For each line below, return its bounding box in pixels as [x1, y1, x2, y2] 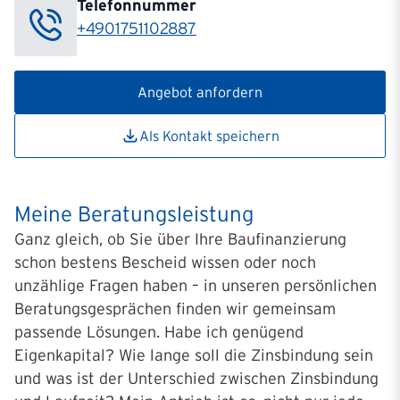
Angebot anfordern [137, 84, 262, 100]
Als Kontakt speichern [138, 128, 279, 144]
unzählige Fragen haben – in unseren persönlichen [14, 277, 377, 295]
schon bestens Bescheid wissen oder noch [14, 254, 316, 271]
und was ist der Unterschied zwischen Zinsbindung [14, 370, 379, 387]
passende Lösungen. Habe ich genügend [14, 323, 304, 341]
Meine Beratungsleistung [14, 202, 254, 226]
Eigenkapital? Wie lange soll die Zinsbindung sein [14, 346, 373, 364]
